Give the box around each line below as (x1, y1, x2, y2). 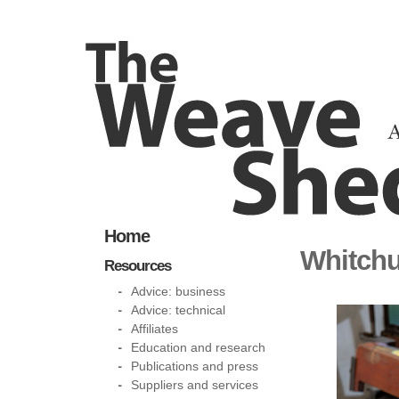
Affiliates (131, 322, 178, 336)
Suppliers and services (131, 378, 258, 392)
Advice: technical (131, 303, 225, 317)
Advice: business (131, 284, 225, 298)
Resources (104, 257, 171, 274)
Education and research (131, 340, 265, 354)
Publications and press (131, 359, 258, 373)
